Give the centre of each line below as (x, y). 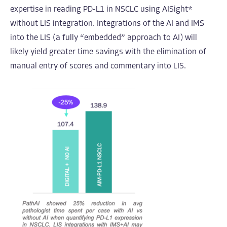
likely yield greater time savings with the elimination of (108, 52)
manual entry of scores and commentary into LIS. (98, 66)
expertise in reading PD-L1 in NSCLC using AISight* (101, 9)
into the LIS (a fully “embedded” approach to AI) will (104, 38)
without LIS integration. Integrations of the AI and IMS (107, 24)
